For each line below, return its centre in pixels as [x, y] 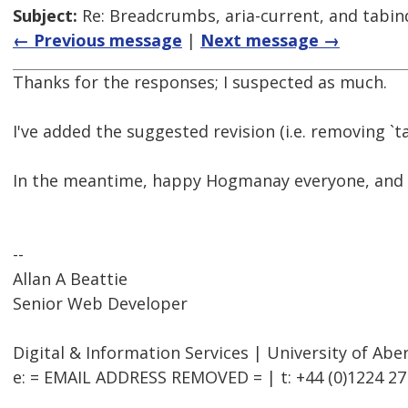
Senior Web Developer [100, 304]
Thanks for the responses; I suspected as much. [200, 82]
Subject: [45, 16]
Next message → [270, 41]
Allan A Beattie [70, 279]
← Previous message [97, 41]
